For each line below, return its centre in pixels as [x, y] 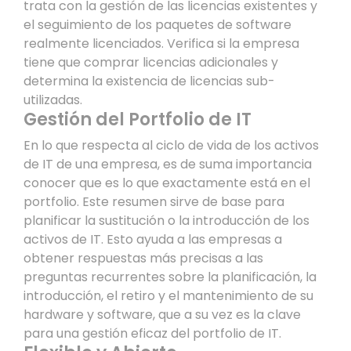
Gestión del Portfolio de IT [138, 119]
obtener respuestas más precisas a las [143, 258]
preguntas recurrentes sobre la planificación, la [170, 277]
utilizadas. [53, 100]
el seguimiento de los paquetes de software [157, 24]
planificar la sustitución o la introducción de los [166, 220]
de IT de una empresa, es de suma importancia [168, 164]
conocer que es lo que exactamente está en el [167, 183]
